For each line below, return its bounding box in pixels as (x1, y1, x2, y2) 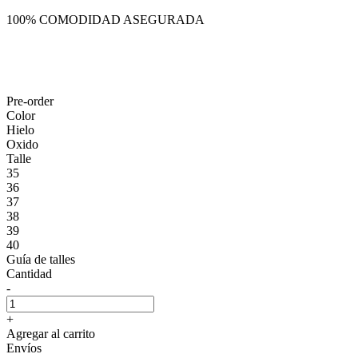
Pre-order (6, 93, 54, 108)
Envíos (6, 340, 42, 355)
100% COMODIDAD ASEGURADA (6, 12, 205, 26)
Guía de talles (6, 252, 75, 266)
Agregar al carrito (6, 326, 95, 340)
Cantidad (6, 266, 52, 280)
